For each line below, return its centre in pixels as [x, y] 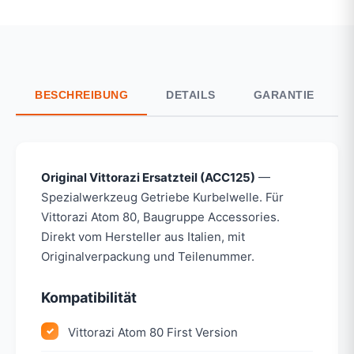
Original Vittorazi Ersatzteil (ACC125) [148, 177]
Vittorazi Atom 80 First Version [153, 332]
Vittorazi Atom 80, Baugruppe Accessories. [160, 217]
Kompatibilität [89, 297]
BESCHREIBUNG [81, 94]
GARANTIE [284, 94]
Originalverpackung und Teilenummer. [148, 256]
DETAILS [191, 94]
